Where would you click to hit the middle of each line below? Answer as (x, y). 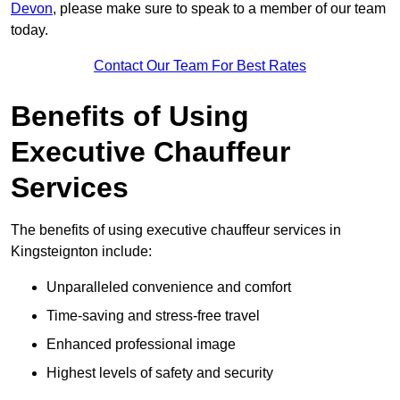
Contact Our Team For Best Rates (200, 66)
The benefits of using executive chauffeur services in (176, 230)
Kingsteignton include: (81, 252)
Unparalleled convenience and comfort (169, 287)
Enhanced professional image (141, 345)
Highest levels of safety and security (160, 373)
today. (29, 30)
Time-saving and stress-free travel (153, 316)
